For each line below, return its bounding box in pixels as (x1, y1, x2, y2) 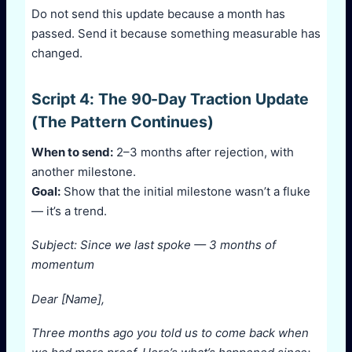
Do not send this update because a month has (31, 5, 285, 21)
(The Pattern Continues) (31, 112, 214, 131)
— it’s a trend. (31, 203, 107, 218)
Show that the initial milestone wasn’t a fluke (60, 183, 310, 199)
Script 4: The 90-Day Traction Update (31, 89, 310, 108)
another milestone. (31, 163, 136, 179)
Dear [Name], (31, 291, 104, 306)
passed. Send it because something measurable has (31, 25, 321, 41)
